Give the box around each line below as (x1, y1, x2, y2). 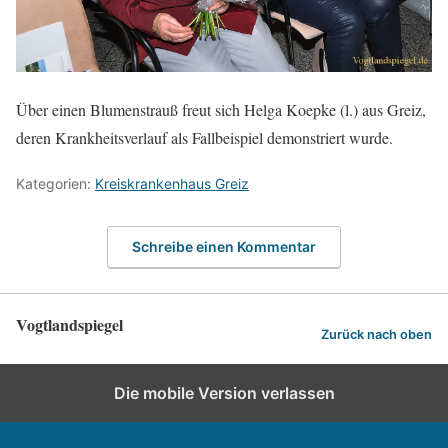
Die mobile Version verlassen (113, 382, 335, 403)
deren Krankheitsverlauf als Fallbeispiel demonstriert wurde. (16, 127, 393, 149)
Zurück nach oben (321, 327, 432, 343)
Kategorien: (16, 175, 95, 193)
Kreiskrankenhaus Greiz (95, 175, 249, 193)
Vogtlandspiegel (16, 312, 123, 336)
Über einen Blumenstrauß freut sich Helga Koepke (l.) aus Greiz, (16, 99, 426, 121)
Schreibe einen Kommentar (132, 237, 316, 255)
